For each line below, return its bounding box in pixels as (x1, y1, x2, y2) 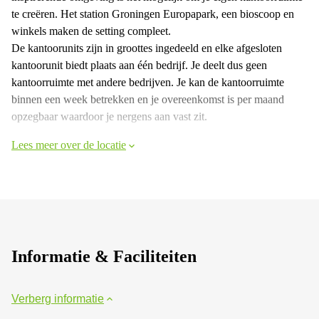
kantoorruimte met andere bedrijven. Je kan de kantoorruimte (11, 75, 284, 88)
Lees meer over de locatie (11, 138, 126, 151)
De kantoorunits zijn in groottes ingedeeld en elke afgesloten (11, 41, 282, 54)
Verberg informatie (11, 292, 104, 305)
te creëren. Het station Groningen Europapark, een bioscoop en (11, 7, 294, 20)
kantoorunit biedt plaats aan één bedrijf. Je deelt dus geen (11, 58, 267, 71)
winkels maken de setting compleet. (11, 24, 171, 37)
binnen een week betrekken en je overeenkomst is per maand (11, 93, 284, 105)
